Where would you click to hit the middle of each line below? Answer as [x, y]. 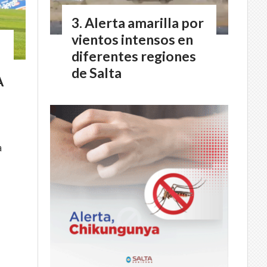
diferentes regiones [134, 56]
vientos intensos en [132, 39]
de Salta [97, 72]
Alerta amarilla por [144, 22]
